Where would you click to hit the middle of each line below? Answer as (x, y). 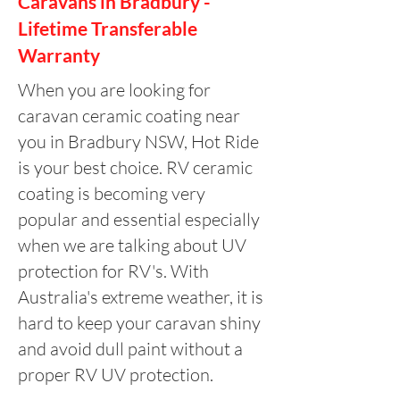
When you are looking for (114, 90)
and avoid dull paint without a (130, 349)
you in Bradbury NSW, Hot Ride (138, 142)
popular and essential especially (139, 220)
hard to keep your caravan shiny (139, 323)
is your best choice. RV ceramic (135, 168)
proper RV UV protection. (116, 375)
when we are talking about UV (132, 246)
